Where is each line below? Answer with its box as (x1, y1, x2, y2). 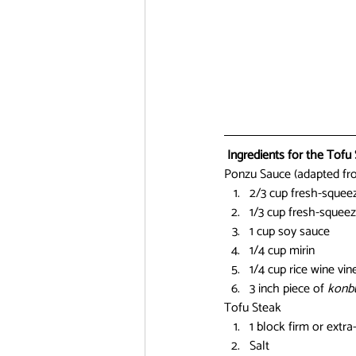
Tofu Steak (224, 297, 281, 319)
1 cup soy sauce (250, 221, 330, 242)
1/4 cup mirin (250, 240, 315, 261)
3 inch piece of (250, 278, 327, 300)
